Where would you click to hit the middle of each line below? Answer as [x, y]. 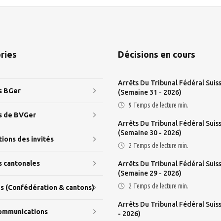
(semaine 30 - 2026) [150, 133]
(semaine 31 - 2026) [150, 92]
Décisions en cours [157, 54]
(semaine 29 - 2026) [150, 173]
